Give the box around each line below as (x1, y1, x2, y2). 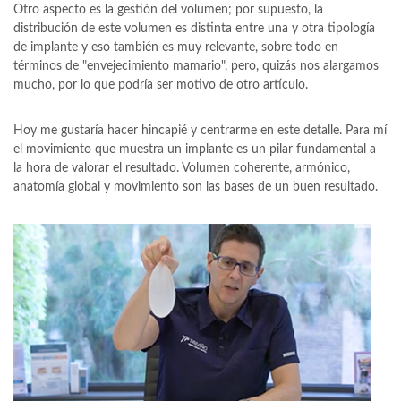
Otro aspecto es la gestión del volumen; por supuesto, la (13, 4, 323, 16)
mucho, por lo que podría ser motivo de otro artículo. (13, 79, 308, 91)
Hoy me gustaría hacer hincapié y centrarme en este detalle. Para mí (13, 124, 387, 137)
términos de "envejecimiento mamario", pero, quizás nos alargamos (13, 60, 379, 73)
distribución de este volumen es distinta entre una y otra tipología (13, 22, 375, 35)
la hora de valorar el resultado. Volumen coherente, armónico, (13, 162, 350, 175)
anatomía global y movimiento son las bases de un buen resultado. (13, 181, 381, 193)
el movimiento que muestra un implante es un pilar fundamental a (13, 143, 376, 156)
